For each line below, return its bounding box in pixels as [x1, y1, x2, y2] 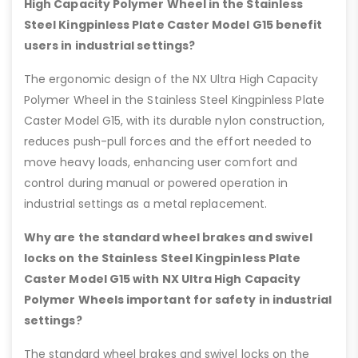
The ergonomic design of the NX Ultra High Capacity [24, 70, 319, 87]
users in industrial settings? [24, 37, 196, 54]
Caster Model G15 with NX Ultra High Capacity [24, 270, 301, 287]
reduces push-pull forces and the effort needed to [24, 133, 312, 149]
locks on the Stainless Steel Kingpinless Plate [24, 249, 301, 266]
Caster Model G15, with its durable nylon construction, [24, 112, 324, 129]
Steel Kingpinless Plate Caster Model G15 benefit [24, 16, 323, 33]
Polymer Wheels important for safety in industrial [24, 291, 332, 308]
